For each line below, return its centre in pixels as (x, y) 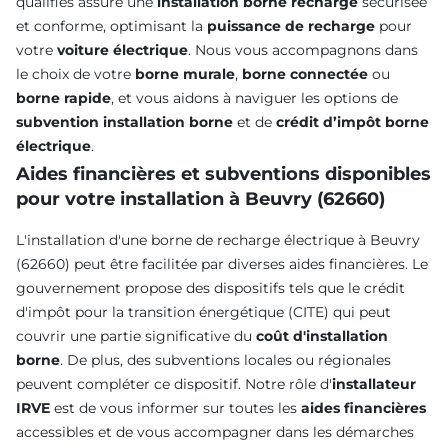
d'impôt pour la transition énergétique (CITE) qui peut (203, 312)
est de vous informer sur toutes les (175, 408)
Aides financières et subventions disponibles (223, 174)
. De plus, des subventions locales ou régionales (225, 360)
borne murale (185, 74)
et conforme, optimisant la (111, 26)
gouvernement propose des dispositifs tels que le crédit (210, 288)
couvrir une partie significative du (136, 336)
